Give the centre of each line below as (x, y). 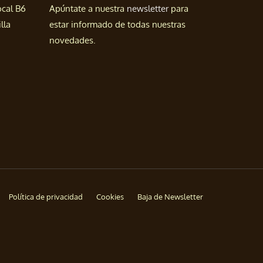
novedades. (72, 41)
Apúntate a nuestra (88, 9)
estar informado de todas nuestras (117, 25)
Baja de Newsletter (170, 197)
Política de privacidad (46, 197)
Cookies (110, 197)
